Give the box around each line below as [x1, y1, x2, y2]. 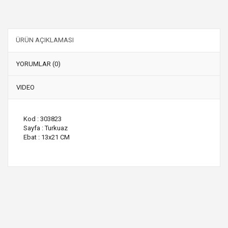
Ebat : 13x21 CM [23, 133, 70, 141]
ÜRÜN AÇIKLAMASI [16, 36, 74, 44]
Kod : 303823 [23, 115, 62, 123]
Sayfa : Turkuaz [23, 124, 68, 132]
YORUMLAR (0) [16, 60, 61, 68]
